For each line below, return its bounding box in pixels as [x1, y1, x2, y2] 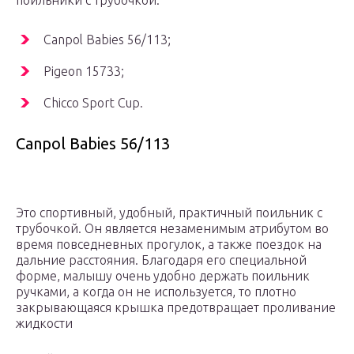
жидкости [16, 316, 73, 331]
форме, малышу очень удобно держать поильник [16, 269, 310, 284]
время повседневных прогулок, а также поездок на [16, 237, 322, 252]
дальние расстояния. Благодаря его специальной [16, 253, 307, 268]
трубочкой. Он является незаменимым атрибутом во [16, 221, 329, 236]
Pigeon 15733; [43, 64, 124, 79]
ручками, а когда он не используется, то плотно [16, 284, 296, 299]
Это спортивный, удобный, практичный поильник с [16, 205, 322, 220]
